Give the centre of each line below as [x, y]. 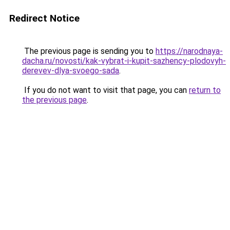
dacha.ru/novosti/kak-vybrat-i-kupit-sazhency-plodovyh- [124, 61]
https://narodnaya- [189, 51]
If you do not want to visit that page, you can [106, 90]
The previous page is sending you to [89, 51]
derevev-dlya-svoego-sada [71, 71]
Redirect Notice [44, 18]
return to [205, 90]
